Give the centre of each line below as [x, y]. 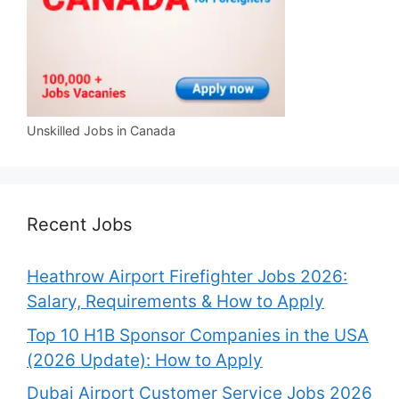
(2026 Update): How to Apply [145, 360]
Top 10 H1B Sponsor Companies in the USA [198, 335]
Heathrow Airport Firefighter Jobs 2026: [187, 277]
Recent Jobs [79, 225]
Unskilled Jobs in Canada [101, 131]
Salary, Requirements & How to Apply [175, 302]
